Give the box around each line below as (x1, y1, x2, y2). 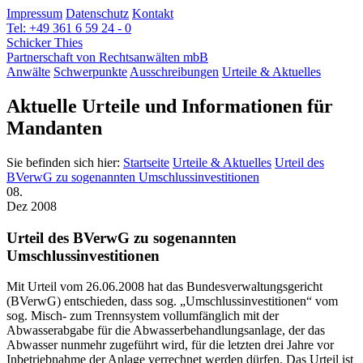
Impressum (6, 6, 62, 20)
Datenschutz (66, 6, 129, 20)
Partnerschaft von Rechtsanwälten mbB (6, 50, 208, 64)
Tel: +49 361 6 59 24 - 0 (6, 21, 131, 35)
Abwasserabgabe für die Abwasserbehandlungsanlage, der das (6, 323, 325, 338)
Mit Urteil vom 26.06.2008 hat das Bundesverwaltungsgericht (6, 280, 322, 294)
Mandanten (6, 117, 102, 139)
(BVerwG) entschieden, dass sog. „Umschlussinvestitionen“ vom (6, 294, 338, 309)
